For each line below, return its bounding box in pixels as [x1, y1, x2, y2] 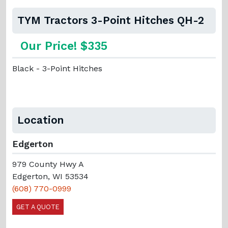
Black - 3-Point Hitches [12, 63, 102, 73]
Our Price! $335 [20, 39, 107, 53]
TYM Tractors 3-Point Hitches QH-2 [17, 14, 204, 26]
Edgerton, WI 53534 [12, 171, 89, 181]
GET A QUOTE [16, 203, 60, 211]
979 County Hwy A [12, 159, 84, 169]
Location [17, 113, 64, 126]
